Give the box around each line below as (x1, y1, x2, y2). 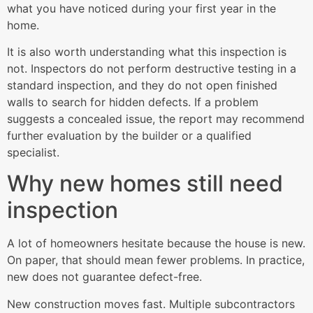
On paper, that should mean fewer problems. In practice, (7, 253, 305, 268)
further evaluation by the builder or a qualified (7, 129, 252, 143)
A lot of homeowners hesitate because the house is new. (7, 236, 305, 251)
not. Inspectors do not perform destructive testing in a (7, 61, 296, 76)
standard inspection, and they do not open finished (7, 78, 277, 93)
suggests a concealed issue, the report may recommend (7, 112, 305, 126)
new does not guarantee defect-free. (7, 270, 202, 284)
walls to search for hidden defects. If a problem (7, 95, 259, 110)
